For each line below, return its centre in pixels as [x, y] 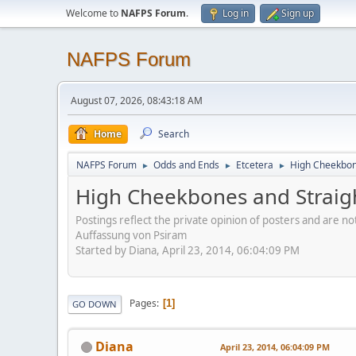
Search [174, 134]
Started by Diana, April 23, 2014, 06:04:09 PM [188, 250]
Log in [236, 13]
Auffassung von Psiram [131, 235]
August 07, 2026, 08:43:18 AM [137, 101]
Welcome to [93, 13]
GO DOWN [95, 304]
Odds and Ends [186, 165]
